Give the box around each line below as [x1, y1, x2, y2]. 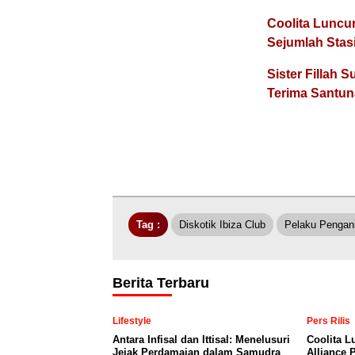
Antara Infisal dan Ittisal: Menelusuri [113, 334, 290, 345]
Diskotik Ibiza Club [179, 219, 265, 231]
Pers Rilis [307, 315, 350, 326]
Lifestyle [113, 315, 151, 326]
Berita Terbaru [113, 275, 209, 291]
